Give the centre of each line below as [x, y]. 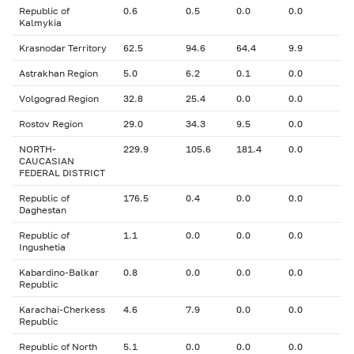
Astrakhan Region [58, 73]
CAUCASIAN [47, 161]
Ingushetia [42, 247]
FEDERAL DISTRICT [62, 173]
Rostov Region [51, 124]
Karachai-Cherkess [62, 309]
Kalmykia [40, 23]
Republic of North [58, 346]
